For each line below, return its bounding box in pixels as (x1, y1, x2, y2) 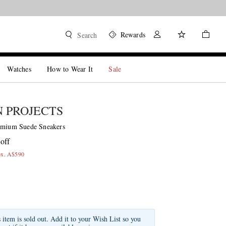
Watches (7, 64, 31, 74)
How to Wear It (47, 64, 93, 74)
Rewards (120, 30, 145, 39)
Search (77, 30, 97, 40)
